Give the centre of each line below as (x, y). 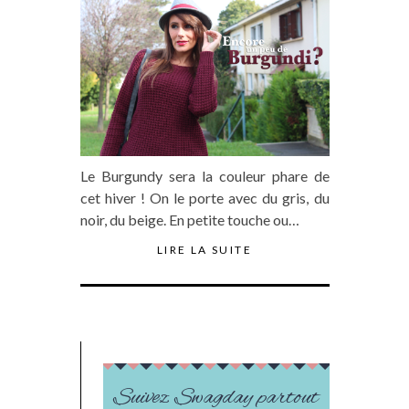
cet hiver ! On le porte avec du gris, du (204, 198)
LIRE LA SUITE (204, 250)
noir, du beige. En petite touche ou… (189, 220)
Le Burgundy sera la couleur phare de (204, 176)
